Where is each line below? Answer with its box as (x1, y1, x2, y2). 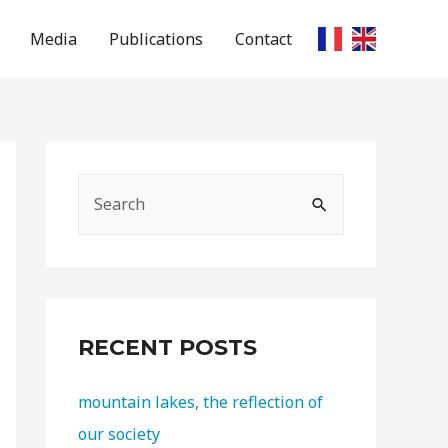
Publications (109, 28, 203, 50)
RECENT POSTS (78, 334, 257, 361)
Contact (235, 28, 292, 50)
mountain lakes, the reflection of (78, 391, 323, 413)
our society (78, 423, 160, 445)
